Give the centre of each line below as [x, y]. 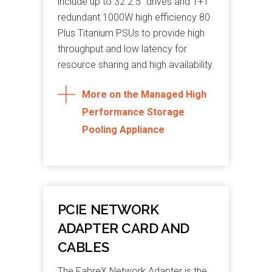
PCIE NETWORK [108, 209]
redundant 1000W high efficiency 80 [134, 18]
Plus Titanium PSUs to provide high [131, 33]
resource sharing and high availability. [136, 65]
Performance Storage [133, 112]
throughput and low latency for [122, 49]
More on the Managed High [144, 95]
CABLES [83, 247]
